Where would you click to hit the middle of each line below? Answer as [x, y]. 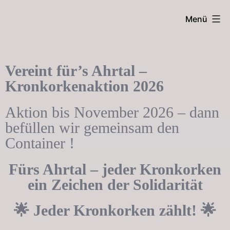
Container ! [40, 143]
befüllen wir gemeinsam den [92, 127]
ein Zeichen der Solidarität [115, 184]
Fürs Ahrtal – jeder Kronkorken [115, 169]
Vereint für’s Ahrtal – [76, 70]
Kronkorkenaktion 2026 [84, 86]
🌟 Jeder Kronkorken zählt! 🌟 [115, 210]
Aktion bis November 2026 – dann [112, 112]
